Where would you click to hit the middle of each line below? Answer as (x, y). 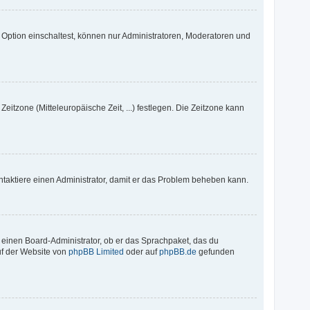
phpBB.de (178, 252)
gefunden (216, 252)
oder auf (142, 252)
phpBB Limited (97, 252)
